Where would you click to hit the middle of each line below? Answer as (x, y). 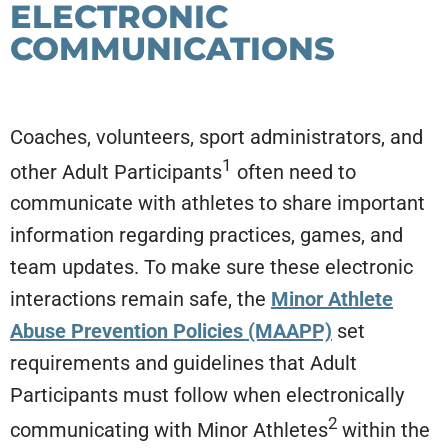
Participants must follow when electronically (207, 395)
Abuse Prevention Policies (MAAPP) (171, 331)
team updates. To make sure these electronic (211, 267)
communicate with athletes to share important (217, 203)
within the (386, 429)
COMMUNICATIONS (172, 48)
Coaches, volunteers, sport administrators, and (216, 136)
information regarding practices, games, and (206, 235)
